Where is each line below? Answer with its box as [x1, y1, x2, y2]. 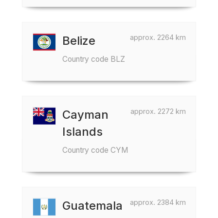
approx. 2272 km [130, 107, 186, 115]
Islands [62, 125, 103, 139]
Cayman [62, 108, 109, 122]
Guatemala [62, 199, 123, 213]
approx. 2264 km [130, 33, 186, 41]
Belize [62, 34, 95, 48]
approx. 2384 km [130, 198, 186, 206]
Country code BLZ [62, 54, 125, 64]
